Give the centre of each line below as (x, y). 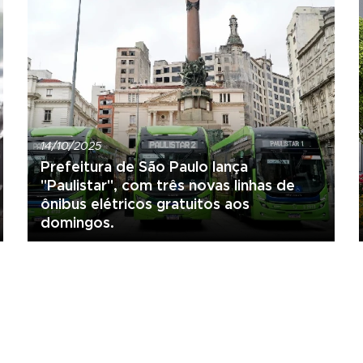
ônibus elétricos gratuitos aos (145, 204)
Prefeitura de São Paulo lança (144, 167)
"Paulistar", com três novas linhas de (167, 186)
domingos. (77, 223)
